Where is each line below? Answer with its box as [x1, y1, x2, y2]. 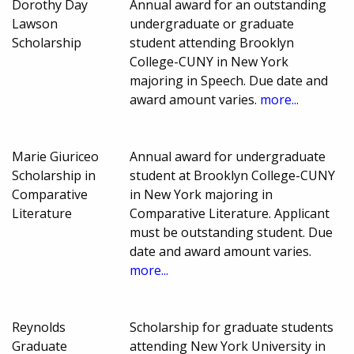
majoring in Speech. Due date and [130, 71, 329, 89]
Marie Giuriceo [12, 147, 99, 165]
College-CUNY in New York [130, 52, 289, 70]
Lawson [12, 14, 58, 32]
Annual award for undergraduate [130, 147, 326, 165]
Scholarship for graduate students [130, 318, 334, 336]
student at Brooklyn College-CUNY [130, 166, 336, 184]
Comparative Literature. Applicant [130, 204, 330, 222]
